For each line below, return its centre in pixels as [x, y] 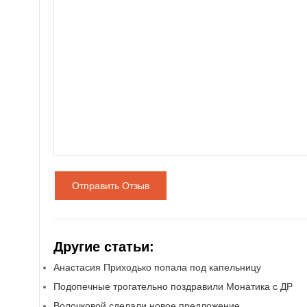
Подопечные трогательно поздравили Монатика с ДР [173, 286]
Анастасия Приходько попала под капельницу [157, 267]
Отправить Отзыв [111, 186]
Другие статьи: [104, 247]
